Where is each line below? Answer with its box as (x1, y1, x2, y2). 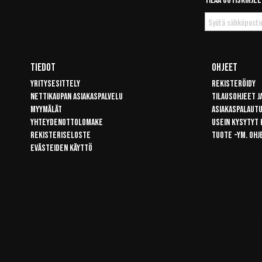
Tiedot (30, 61, 56, 74)
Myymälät (30, 104, 62, 115)
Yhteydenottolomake (30, 117, 103, 128)
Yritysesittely (30, 78, 80, 89)
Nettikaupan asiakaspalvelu (30, 91, 123, 102)
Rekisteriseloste (30, 130, 91, 141)
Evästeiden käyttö (30, 143, 92, 154)
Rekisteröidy (212, 78, 256, 89)
